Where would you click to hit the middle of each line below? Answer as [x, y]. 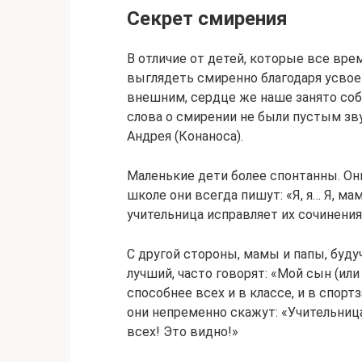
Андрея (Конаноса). [185, 136]
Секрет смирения [207, 19]
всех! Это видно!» [183, 332]
